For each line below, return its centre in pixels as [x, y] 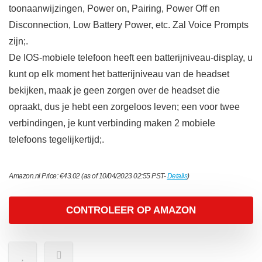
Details [177, 176]
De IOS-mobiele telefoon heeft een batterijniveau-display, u [131, 58]
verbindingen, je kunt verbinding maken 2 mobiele [112, 123]
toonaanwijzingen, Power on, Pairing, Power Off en [114, 9]
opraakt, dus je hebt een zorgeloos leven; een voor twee [124, 107]
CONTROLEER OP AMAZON [131, 211]
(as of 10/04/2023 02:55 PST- [123, 176]
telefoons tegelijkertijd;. [56, 140]
